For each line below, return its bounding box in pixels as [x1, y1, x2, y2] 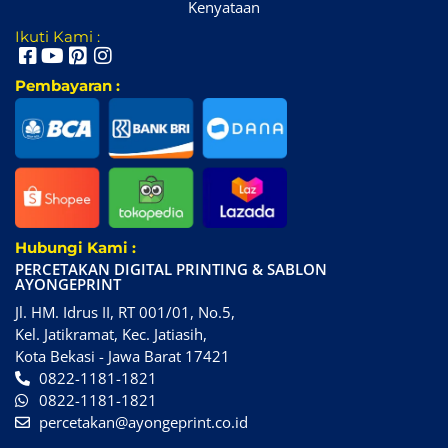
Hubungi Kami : [15, 238, 136, 258]
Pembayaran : [15, 76, 120, 96]
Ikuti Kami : [15, 27, 100, 47]
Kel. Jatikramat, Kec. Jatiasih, [15, 324, 207, 345]
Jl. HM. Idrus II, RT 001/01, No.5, [15, 302, 235, 323]
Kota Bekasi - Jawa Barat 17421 [15, 346, 230, 367]
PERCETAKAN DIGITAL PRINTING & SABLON [15, 259, 327, 280]
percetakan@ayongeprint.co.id [38, 412, 248, 433]
